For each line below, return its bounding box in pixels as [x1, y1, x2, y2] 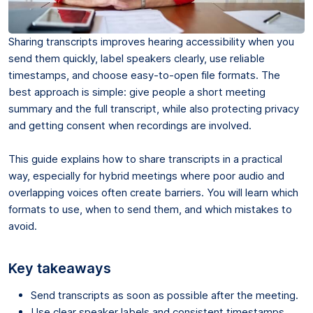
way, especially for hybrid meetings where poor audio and [8, 168, 284, 182]
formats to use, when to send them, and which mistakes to [8, 202, 292, 216]
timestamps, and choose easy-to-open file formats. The [8, 68, 280, 82]
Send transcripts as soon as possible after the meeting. [31, 288, 298, 302]
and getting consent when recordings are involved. [8, 118, 252, 132]
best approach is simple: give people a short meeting [8, 85, 265, 99]
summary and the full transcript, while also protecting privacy [8, 101, 299, 115]
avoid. [8, 219, 37, 233]
